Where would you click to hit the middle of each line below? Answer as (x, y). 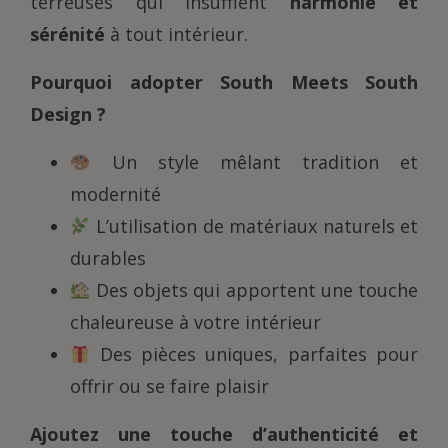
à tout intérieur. (176, 34)
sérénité (67, 34)
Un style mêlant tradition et (254, 162)
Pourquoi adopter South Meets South (224, 82)
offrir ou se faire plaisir (169, 386)
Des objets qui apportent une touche (254, 290)
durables (108, 258)
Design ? (68, 114)
